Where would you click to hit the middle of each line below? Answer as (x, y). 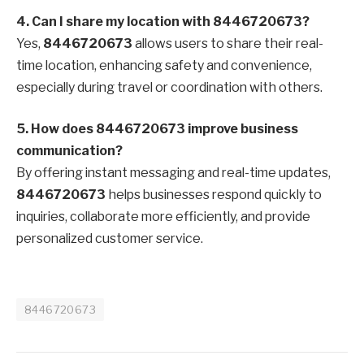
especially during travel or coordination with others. (169, 87)
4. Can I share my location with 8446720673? (163, 21)
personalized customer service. (110, 239)
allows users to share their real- (228, 43)
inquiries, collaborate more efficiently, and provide (163, 217)
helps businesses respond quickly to (214, 195)
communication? (69, 151)
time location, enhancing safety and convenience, (164, 65)
